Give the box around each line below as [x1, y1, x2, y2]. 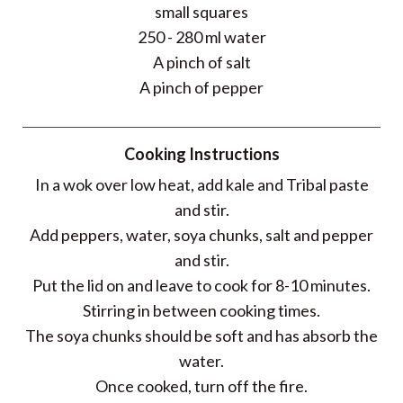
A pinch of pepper [139, 77, 264, 97]
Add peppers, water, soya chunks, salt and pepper [30, 225, 373, 245]
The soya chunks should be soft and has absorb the [25, 326, 378, 345]
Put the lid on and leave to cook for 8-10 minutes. [32, 275, 371, 295]
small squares [155, 2, 248, 22]
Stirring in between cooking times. [83, 300, 320, 320]
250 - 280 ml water [137, 27, 266, 47]
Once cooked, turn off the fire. [95, 376, 308, 396]
